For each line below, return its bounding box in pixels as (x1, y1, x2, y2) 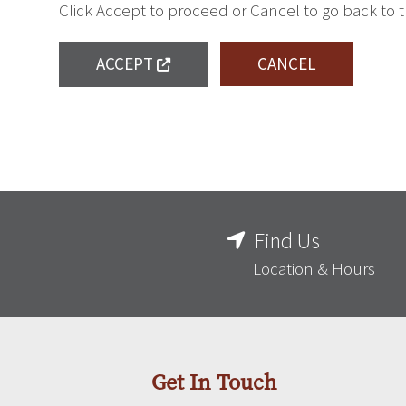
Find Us (255, 227, 320, 255)
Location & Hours (253, 257, 375, 279)
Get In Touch (150, 367, 276, 397)
